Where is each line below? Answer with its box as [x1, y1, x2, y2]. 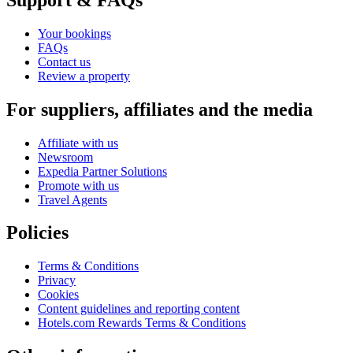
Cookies [38, 288, 79, 302]
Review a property [38, 69, 130, 83]
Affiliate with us [38, 136, 118, 150]
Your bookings [38, 26, 111, 40]
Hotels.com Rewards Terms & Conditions [38, 316, 246, 330]
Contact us [38, 54, 91, 69]
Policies [6, 222, 69, 243]
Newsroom [38, 150, 93, 164]
